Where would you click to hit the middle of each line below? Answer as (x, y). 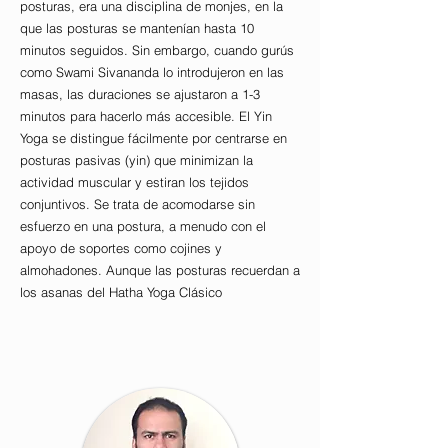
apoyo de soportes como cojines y (121, 248)
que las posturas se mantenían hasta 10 (137, 28)
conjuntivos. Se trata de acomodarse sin (137, 204)
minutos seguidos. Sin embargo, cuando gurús (157, 50)
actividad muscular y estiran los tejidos (134, 182)
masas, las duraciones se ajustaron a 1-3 (140, 94)
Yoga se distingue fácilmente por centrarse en (153, 138)
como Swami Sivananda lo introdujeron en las (152, 72)
